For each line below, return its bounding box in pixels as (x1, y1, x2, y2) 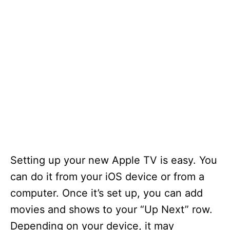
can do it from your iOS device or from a (10, 170, 204, 183)
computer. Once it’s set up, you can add (10, 187, 203, 199)
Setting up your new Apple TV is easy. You (10, 154, 217, 166)
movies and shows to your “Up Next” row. (10, 203, 213, 216)
